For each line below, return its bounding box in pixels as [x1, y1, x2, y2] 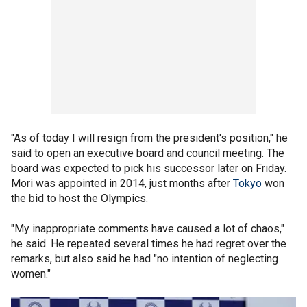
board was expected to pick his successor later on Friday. [11, 162, 286, 175]
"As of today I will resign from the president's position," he [11, 132, 288, 145]
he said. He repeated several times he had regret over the [11, 237, 286, 250]
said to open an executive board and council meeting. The [11, 147, 284, 160]
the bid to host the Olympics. [11, 192, 151, 205]
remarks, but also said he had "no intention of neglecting [11, 252, 278, 265]
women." [11, 267, 53, 280]
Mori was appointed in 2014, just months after [11, 177, 233, 190]
